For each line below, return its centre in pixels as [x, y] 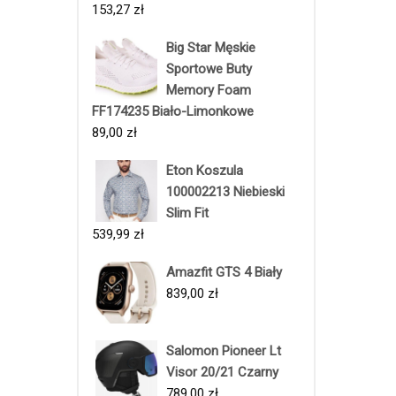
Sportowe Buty [209, 69]
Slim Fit [187, 213]
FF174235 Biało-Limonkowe [173, 111]
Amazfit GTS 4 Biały [224, 272]
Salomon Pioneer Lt [224, 350]
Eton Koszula [205, 170]
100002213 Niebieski [225, 191]
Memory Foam [209, 90]
